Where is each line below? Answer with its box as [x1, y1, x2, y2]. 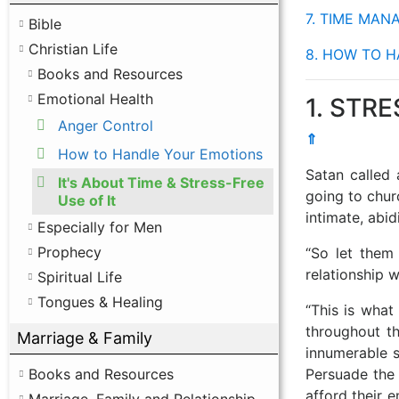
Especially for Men [37, 217, 162, 236]
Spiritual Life [37, 267, 122, 286]
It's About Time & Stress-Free [58, 173, 265, 191]
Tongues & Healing [37, 292, 163, 311]
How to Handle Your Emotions [58, 144, 263, 163]
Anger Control [58, 116, 153, 134]
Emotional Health [37, 89, 153, 108]
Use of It [58, 191, 116, 209]
